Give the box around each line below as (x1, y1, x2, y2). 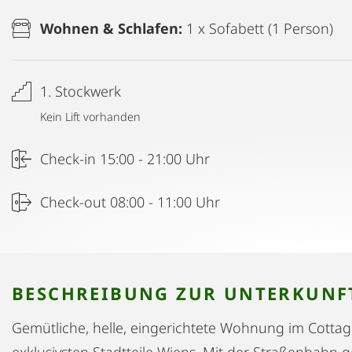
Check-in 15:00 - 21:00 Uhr (40, 148, 210, 168)
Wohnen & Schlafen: (40, 18, 186, 38)
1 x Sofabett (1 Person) (186, 18, 333, 38)
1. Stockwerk (40, 81, 121, 101)
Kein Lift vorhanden (40, 108, 141, 124)
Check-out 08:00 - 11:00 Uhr (40, 192, 220, 211)
